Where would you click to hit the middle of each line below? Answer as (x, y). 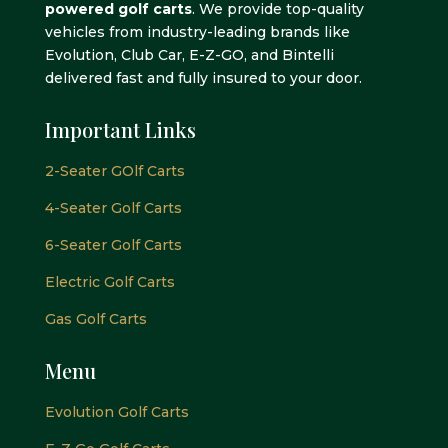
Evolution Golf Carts (116, 412)
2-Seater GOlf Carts (114, 171)
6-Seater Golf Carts (113, 245)
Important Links (120, 130)
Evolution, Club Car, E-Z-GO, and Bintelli (189, 55)
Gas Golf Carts (95, 319)
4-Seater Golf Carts (113, 208)
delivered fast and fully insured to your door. (203, 78)
